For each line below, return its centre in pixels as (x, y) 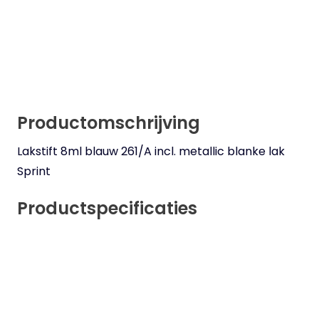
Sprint (34, 172)
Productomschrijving (109, 122)
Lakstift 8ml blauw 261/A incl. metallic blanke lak (151, 152)
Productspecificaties (107, 209)
